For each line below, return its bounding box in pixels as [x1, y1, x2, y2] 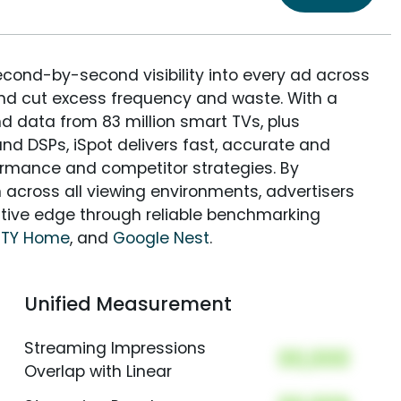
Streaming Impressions [23, 337, 206, 360]
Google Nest [113, 227, 209, 250]
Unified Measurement [23, 291, 232, 318]
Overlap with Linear [23, 361, 172, 383]
